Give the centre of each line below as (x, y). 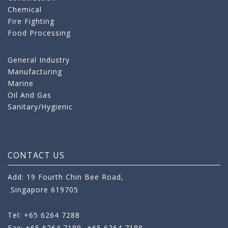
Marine (21, 83)
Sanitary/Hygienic (40, 107)
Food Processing (39, 33)
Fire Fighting (31, 21)
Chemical (25, 10)
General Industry (39, 60)
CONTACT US (36, 155)
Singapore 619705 (45, 190)
